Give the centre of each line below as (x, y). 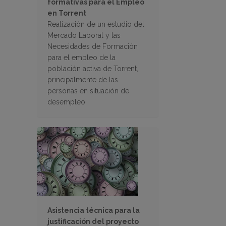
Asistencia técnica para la (94, 211)
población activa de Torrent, (93, 69)
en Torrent (67, 13)
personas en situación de (88, 91)
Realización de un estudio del (96, 24)
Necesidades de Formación (93, 47)
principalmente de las (83, 80)
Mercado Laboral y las (84, 36)
